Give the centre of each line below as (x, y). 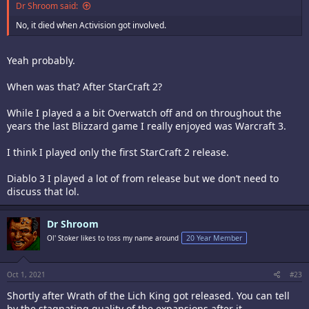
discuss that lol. (43, 191)
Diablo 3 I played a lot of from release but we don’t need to (143, 178)
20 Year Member (214, 238)
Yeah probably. (41, 60)
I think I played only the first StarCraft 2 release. (118, 152)
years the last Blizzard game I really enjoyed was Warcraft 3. (147, 126)
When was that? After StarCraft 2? (84, 87)
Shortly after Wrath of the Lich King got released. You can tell (148, 296)
